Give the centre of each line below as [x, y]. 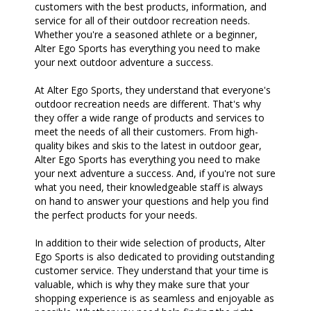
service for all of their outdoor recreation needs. [142, 20]
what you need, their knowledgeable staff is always [149, 187]
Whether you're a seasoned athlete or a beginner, [146, 34]
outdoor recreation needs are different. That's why [148, 103]
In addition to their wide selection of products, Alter [150, 242]
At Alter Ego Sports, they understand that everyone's [153, 90]
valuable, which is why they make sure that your [142, 284]
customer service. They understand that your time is [152, 270]
